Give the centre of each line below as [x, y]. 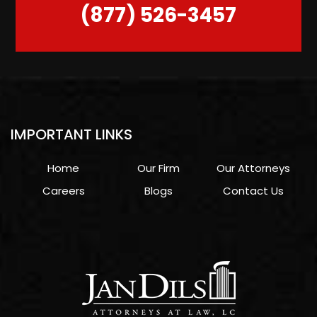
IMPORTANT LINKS [71, 135]
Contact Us [254, 191]
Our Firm [158, 168]
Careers [63, 191]
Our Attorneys [254, 168]
